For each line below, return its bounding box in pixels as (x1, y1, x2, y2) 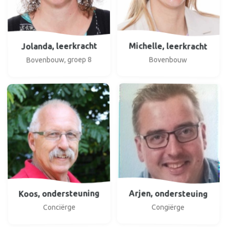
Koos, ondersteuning (18, 188, 100, 199)
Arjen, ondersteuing (128, 188, 208, 199)
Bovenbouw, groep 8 (26, 55, 92, 64)
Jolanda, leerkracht (21, 41, 97, 51)
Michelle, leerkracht (128, 41, 208, 51)
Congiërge (151, 203, 184, 211)
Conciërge (43, 203, 75, 211)
